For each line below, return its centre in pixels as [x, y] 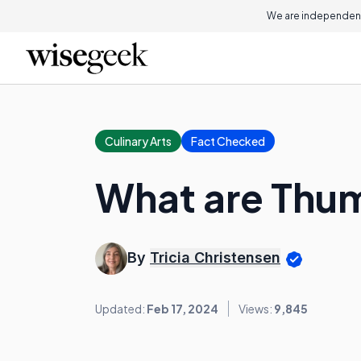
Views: [256, 309]
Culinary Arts [138, 141]
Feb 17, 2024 [183, 309]
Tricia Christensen [215, 258]
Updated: [121, 309]
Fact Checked [228, 141]
